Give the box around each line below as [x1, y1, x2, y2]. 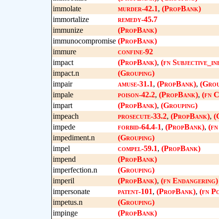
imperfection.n [52, 166, 97, 174]
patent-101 [117, 187, 153, 196]
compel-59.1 [117, 144, 157, 153]
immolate [52, 4, 81, 13]
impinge [52, 209, 78, 217]
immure [52, 47, 76, 56]
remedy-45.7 [117, 15, 157, 23]
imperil [52, 176, 74, 185]
